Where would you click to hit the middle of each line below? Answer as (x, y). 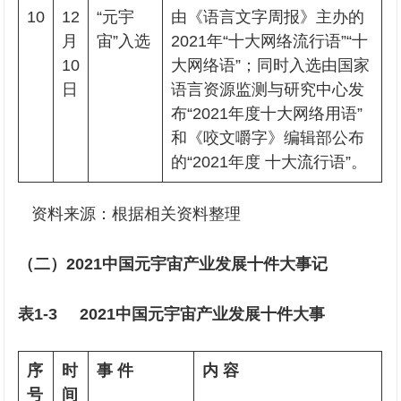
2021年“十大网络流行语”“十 (270, 41)
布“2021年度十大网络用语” (267, 114)
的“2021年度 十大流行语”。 (269, 162)
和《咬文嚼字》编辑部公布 (268, 138)
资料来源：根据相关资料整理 (130, 214)
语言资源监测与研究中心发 (268, 90)
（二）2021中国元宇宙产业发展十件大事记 (173, 264)
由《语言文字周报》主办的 (268, 17)
